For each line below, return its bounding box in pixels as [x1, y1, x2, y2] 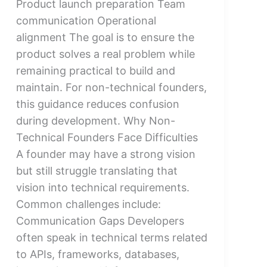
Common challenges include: [15, 197, 161, 210]
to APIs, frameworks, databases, [15, 247, 179, 260]
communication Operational [15, 14, 156, 27]
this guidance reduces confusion [15, 97, 179, 110]
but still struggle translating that [15, 164, 178, 177]
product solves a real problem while [15, 47, 195, 60]
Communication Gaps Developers [15, 214, 184, 227]
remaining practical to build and [15, 64, 175, 77]
